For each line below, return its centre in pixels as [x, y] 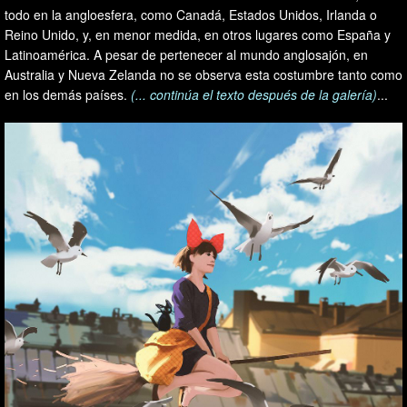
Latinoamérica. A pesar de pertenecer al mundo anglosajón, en [186, 54]
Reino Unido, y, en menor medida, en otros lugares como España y [198, 34]
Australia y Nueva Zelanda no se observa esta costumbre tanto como [203, 74]
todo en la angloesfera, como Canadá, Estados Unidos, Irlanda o [191, 14]
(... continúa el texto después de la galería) [254, 94]
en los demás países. [68, 94]
